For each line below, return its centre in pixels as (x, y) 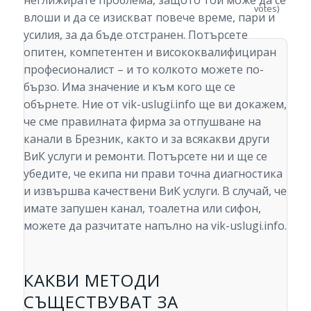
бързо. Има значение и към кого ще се (129, 87)
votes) (267, 8)
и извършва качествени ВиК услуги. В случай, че (155, 191)
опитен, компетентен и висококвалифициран (150, 52)
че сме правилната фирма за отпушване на (142, 122)
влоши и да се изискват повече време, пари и (149, 18)
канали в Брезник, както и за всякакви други (146, 139)
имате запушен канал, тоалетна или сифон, (142, 209)
